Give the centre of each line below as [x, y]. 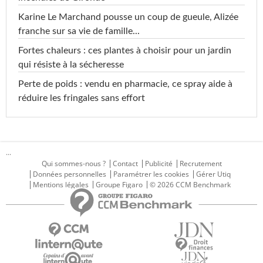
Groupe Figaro [119, 185]
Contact [125, 164]
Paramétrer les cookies [151, 174]
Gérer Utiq [213, 174]
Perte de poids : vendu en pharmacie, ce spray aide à [125, 84]
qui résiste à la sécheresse [71, 65]
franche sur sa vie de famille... [79, 31]
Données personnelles [70, 174]
